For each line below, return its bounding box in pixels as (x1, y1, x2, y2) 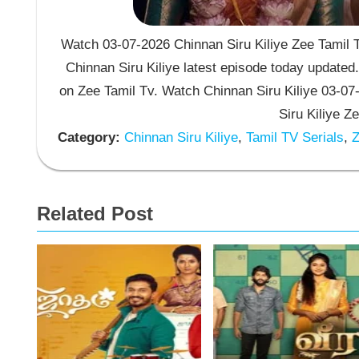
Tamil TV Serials (241, 130, 344, 146)
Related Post (37, 202, 153, 224)
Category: (57, 130, 120, 146)
